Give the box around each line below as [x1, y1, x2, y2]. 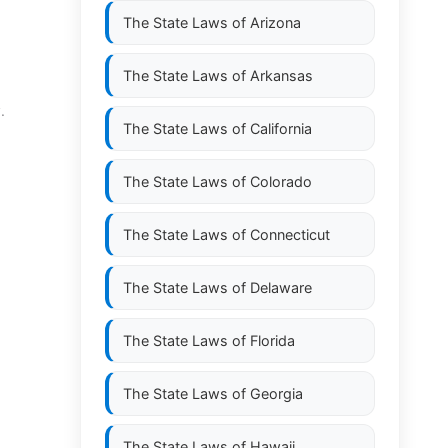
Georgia [250, 385, 303, 402]
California [250, 120, 312, 137]
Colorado [250, 173, 312, 190]
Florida [250, 332, 295, 349]
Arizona [250, 14, 301, 31]
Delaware [250, 279, 312, 296]
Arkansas [250, 67, 313, 84]
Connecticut [250, 226, 330, 243]
